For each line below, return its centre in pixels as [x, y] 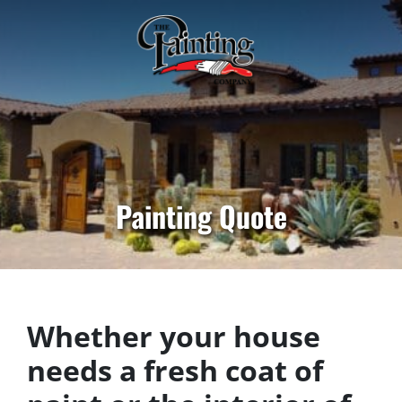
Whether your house [174, 336]
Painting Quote [201, 216]
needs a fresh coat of [175, 370]
